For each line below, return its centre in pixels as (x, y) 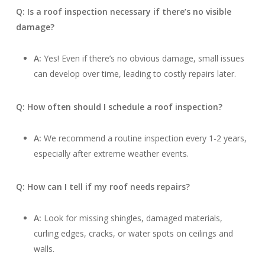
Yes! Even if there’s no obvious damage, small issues (143, 58)
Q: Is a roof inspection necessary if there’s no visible (123, 12)
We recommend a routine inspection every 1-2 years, (144, 138)
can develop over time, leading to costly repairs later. (135, 74)
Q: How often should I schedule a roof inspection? (119, 107)
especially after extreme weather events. (111, 153)
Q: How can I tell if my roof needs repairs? (103, 187)
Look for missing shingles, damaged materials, (132, 218)
